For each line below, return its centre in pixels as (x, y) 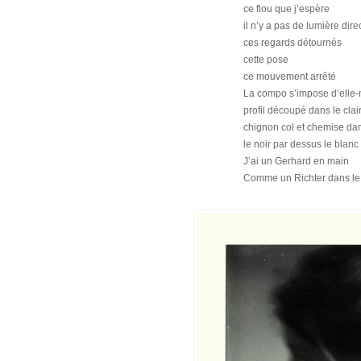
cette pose (266, 59)
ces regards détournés (293, 42)
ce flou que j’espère (287, 8)
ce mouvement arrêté (290, 76)
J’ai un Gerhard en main (297, 161)
